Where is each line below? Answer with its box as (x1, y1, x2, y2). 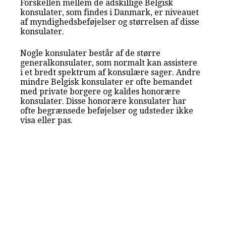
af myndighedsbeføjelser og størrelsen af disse (20, 17, 200, 27)
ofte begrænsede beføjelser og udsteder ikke (20, 105, 194, 116)
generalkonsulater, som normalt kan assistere (20, 58, 198, 68)
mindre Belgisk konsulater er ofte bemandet (20, 77, 193, 87)
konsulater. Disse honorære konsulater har (20, 96, 187, 106)
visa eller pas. (20, 115, 73, 125)
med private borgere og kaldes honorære (20, 86, 181, 96)
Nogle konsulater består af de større (20, 48, 161, 58)
